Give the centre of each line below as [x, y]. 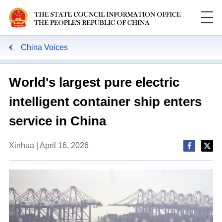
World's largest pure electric [94, 82]
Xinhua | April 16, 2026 [49, 145]
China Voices [44, 47]
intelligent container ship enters [105, 101]
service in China [57, 121]
